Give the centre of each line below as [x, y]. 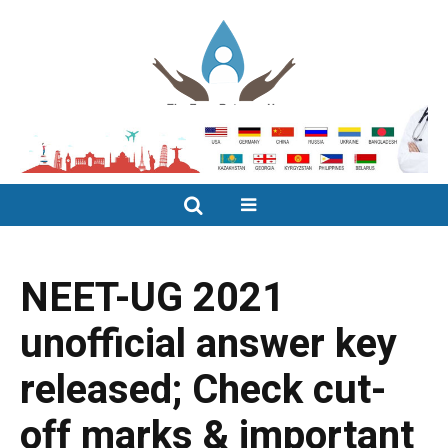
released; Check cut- [203, 390]
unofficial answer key [208, 344]
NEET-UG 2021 [152, 298]
